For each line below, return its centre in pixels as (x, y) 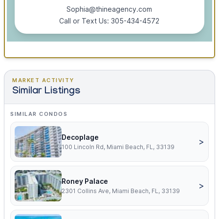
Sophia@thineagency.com (109, 9)
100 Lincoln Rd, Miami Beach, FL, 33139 (118, 147)
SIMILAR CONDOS (39, 114)
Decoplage (80, 137)
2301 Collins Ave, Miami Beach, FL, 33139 (121, 191)
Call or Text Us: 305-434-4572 (109, 21)
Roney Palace (85, 181)
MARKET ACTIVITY (43, 80)
